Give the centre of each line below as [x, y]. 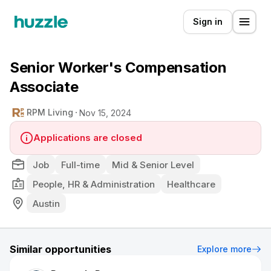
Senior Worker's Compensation [118, 67]
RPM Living [50, 112]
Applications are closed [88, 138]
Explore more [224, 249]
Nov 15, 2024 [105, 113]
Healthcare [191, 184]
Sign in [208, 21]
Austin [46, 203]
